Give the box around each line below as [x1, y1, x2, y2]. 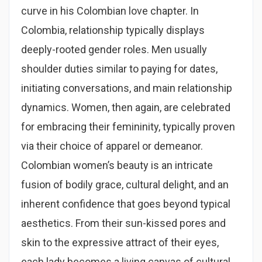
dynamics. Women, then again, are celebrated [21, 101, 230, 113]
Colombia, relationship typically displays [21, 24, 205, 36]
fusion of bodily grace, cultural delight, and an [21, 178, 229, 191]
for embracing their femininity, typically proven [21, 120, 235, 133]
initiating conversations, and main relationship [21, 82, 232, 94]
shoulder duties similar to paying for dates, [21, 63, 218, 75]
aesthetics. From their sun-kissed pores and [21, 217, 226, 229]
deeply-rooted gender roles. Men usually [21, 43, 207, 56]
